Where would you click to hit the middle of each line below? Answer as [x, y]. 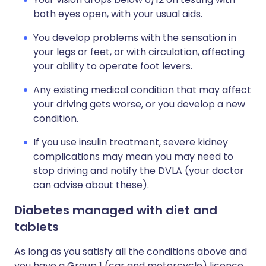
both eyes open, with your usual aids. [118, 14]
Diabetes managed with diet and [116, 210]
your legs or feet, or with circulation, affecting [139, 52]
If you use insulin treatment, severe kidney [131, 142]
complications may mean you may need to [133, 156]
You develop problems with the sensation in [135, 38]
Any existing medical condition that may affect [142, 90]
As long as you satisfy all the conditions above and [131, 251]
